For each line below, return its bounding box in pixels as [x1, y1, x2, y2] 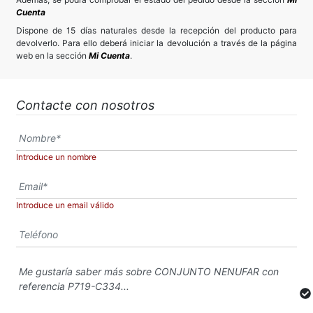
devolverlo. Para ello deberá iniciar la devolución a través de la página [16, 37, 297, 48]
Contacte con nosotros [16, 97, 154, 112]
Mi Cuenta [89, 50, 130, 61]
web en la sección [16, 50, 89, 61]
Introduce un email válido [16, 199, 114, 210]
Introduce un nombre [16, 151, 96, 162]
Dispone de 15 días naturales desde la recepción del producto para [16, 24, 297, 36]
